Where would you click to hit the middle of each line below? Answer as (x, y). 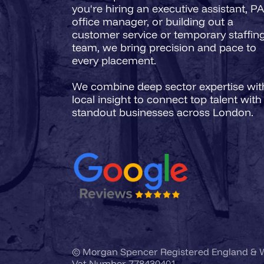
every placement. (114, 60)
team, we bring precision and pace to (164, 47)
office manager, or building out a (153, 21)
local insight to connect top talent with (167, 99)
